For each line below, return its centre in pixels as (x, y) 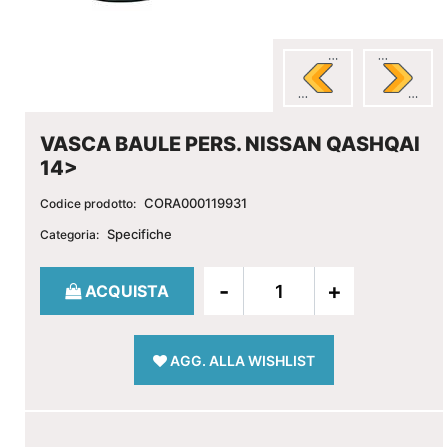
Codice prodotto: (88, 203)
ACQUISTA (127, 291)
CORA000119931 (196, 203)
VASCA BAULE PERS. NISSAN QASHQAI (230, 144)
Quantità (71, 278)
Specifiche (140, 234)
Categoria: (69, 234)
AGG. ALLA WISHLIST (242, 360)
